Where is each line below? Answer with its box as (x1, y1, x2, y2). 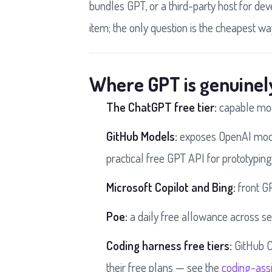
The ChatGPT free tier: (106, 99, 217, 115)
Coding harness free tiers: (106, 237, 232, 253)
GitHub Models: (106, 128, 177, 144)
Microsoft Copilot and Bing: (106, 179, 236, 195)
